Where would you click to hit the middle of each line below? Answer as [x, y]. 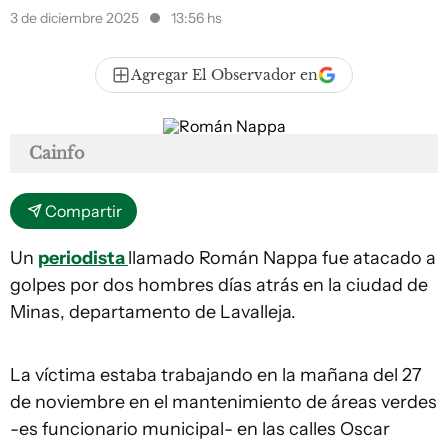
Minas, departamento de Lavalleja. [153, 312]
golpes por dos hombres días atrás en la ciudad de [219, 285]
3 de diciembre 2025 [76, 18]
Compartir [83, 211]
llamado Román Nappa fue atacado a [282, 258]
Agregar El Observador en [224, 75]
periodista [83, 258]
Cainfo [56, 153]
